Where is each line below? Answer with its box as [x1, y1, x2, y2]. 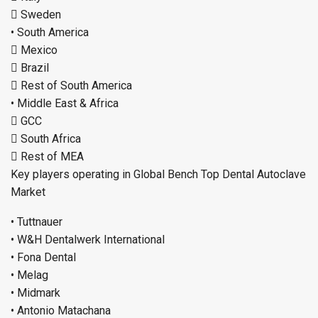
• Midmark [11, 286, 60, 300]
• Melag [11, 268, 48, 283]
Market [11, 185, 45, 199]
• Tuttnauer [11, 215, 62, 229]
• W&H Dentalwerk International [11, 233, 165, 247]
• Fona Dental [11, 251, 76, 265]
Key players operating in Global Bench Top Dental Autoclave [11, 168, 306, 182]
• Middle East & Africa [11, 97, 119, 111]
